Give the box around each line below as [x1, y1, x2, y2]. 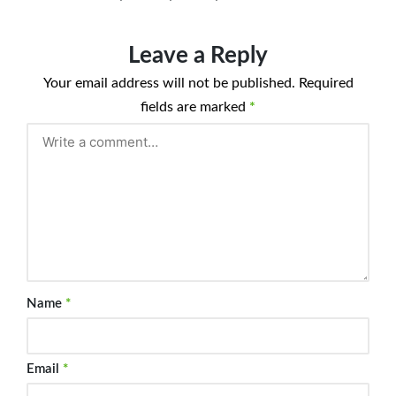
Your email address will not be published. [42, 76, 295, 91]
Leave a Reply [128, 44, 268, 68]
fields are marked [141, 100, 249, 115]
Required [298, 76, 354, 91]
